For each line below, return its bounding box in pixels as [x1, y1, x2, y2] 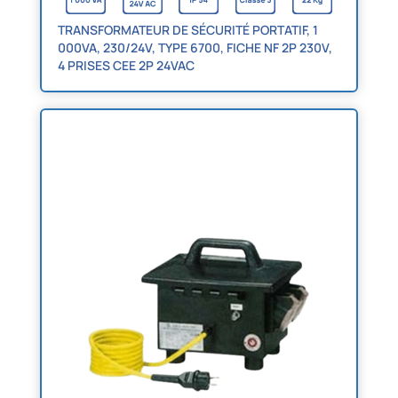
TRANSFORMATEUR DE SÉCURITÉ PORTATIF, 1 [57, 20, 318, 38]
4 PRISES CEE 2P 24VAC [57, 56, 195, 74]
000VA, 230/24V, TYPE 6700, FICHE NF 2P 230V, [57, 38, 332, 56]
